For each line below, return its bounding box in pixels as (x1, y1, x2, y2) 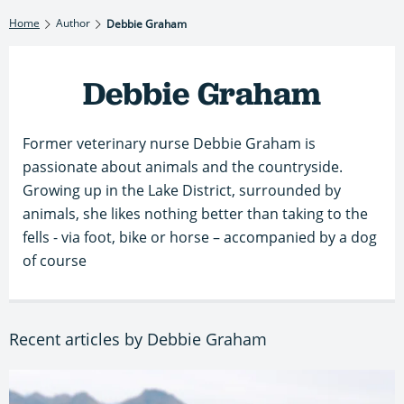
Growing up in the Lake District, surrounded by (23, 179, 341, 200)
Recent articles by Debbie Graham (9, 327, 267, 350)
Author (56, 14, 90, 31)
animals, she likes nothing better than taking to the (23, 203, 368, 224)
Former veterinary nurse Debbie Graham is (23, 133, 316, 153)
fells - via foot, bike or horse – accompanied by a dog (23, 226, 377, 247)
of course (23, 250, 87, 271)
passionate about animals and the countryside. (23, 156, 343, 177)
